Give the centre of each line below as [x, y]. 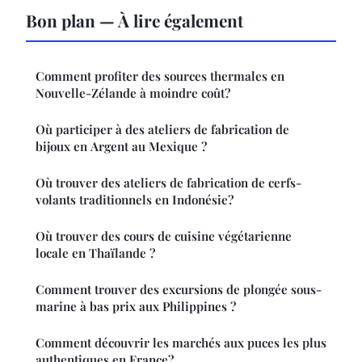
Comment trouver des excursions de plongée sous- [179, 290]
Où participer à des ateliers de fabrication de [162, 130]
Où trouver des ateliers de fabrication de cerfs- [168, 183]
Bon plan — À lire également [135, 21]
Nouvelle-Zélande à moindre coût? [133, 93]
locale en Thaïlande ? [95, 253]
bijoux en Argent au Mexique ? [121, 147]
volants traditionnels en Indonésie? [135, 200]
